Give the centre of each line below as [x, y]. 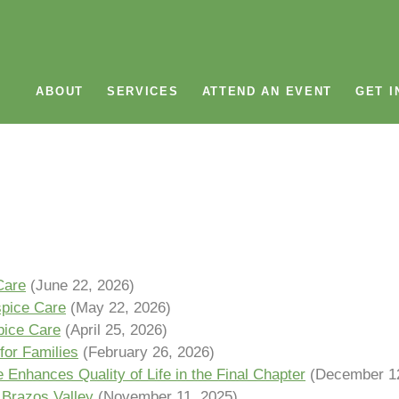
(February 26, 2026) [149, 352]
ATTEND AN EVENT [267, 91]
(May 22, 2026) [121, 308]
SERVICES [142, 91]
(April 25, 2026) [116, 330]
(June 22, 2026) [82, 285]
